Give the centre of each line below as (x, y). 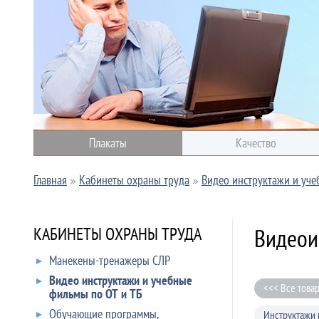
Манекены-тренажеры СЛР (110, 260)
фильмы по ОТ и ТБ (96, 294)
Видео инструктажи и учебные (121, 280)
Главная (50, 180)
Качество (256, 143)
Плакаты (108, 143)
